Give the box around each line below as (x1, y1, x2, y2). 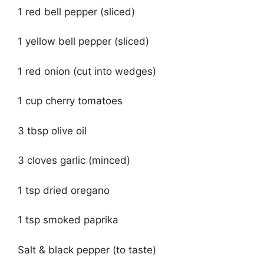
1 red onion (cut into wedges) (18, 65, 156, 77)
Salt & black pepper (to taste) (18, 243, 156, 256)
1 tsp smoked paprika (18, 214, 118, 226)
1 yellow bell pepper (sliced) (18, 35, 149, 48)
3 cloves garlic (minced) (18, 154, 130, 167)
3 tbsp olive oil (18, 124, 87, 137)
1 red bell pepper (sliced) (18, 5, 135, 18)
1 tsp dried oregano (18, 184, 110, 196)
